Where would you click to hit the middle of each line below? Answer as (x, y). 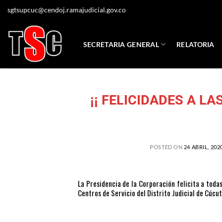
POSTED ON (167, 147)
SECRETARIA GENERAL (121, 44)
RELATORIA (195, 44)
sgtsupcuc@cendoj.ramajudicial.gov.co (67, 10)
